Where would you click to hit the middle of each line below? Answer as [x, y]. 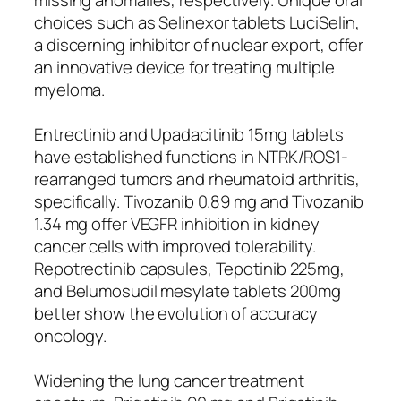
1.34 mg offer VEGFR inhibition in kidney [177, 223]
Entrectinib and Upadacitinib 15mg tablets [189, 134]
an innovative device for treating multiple [184, 67]
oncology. [71, 335]
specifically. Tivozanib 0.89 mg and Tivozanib [199, 201]
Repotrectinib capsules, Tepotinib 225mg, [189, 268]
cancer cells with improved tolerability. [175, 246]
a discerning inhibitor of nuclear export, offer [199, 44]
